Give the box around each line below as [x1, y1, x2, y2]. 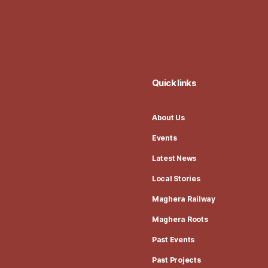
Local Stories [152, 174, 200, 184]
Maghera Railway [152, 194, 215, 204]
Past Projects [152, 255, 201, 265]
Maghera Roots [152, 215, 208, 224]
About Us [152, 113, 185, 123]
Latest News [152, 154, 197, 163]
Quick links [152, 77, 197, 89]
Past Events [152, 235, 195, 245]
